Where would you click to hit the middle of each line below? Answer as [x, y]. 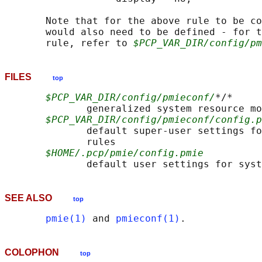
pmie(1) [66, 219]
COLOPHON [42, 253]
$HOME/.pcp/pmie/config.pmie [125, 153]
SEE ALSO [39, 198]
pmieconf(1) [148, 219]
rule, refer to [69, 43]
